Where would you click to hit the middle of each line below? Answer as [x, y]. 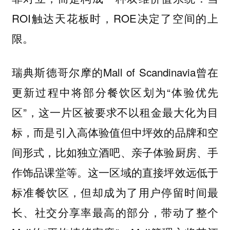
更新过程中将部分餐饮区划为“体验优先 [115, 92]
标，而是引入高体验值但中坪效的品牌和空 [115, 132]
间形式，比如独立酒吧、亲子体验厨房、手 [115, 152]
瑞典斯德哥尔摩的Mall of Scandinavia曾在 [115, 72]
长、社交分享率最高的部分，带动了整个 [115, 212]
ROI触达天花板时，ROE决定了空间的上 [115, 18]
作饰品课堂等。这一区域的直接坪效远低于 [115, 172]
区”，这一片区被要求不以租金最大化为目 [115, 112]
